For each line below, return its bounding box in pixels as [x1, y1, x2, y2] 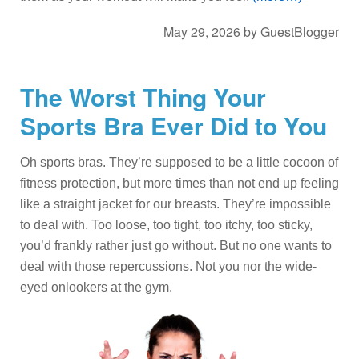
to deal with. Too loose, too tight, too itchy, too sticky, [20, 218, 313, 232]
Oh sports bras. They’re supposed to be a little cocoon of [20, 155, 338, 170]
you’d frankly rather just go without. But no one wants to [20, 239, 332, 253]
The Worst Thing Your [20, 79, 266, 115]
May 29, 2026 [163, 22, 240, 42]
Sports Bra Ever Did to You [20, 108, 327, 143]
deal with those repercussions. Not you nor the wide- [20, 260, 317, 274]
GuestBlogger [260, 22, 339, 42]
